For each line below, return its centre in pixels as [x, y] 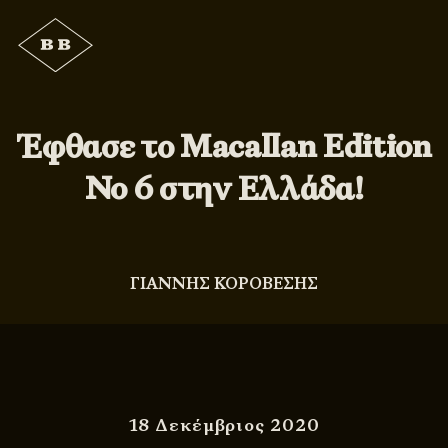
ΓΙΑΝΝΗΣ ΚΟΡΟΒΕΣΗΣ [224, 284]
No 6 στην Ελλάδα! [224, 188]
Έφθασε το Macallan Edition [224, 146]
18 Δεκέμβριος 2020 [224, 424]
